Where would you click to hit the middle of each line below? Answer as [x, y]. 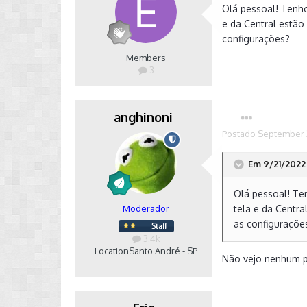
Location [112, 251]
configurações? [256, 39]
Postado [240, 134]
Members [146, 58]
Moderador [146, 208]
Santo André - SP [163, 251]
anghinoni [144, 117]
